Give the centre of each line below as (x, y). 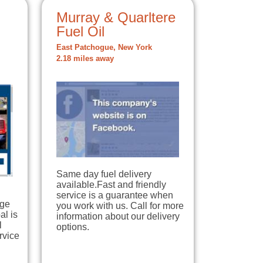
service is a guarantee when (115, 195)
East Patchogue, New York (104, 48)
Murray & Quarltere (116, 18)
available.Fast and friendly (111, 185)
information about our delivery (118, 217)
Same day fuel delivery (104, 174)
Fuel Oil (80, 32)
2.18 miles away (85, 59)
